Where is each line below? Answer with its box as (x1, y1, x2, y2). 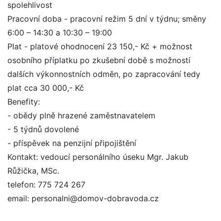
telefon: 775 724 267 (7, 180, 85, 189)
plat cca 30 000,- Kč (7, 83, 84, 93)
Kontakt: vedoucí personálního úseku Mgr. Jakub (7, 152, 188, 162)
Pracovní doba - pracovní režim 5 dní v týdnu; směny (7, 14, 206, 24)
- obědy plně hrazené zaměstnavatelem (7, 110, 155, 120)
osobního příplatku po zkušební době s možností (7, 55, 190, 65)
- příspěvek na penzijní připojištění (7, 138, 136, 148)
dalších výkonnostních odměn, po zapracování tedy (7, 69, 200, 79)
